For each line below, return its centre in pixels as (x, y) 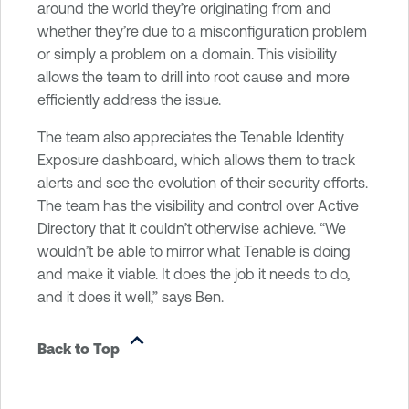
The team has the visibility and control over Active (198, 205)
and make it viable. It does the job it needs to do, (194, 273)
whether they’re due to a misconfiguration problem (202, 31)
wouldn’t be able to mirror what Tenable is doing (194, 251)
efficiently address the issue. (129, 99)
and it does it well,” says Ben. (131, 296)
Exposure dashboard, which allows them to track (196, 159)
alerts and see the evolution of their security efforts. (203, 182)
